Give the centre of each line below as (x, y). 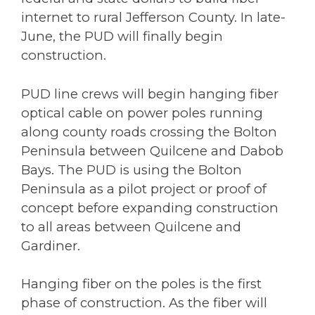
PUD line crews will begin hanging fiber (150, 94)
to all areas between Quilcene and (131, 226)
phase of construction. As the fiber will (144, 303)
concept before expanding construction (150, 207)
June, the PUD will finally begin (122, 36)
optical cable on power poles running (142, 112)
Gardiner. (51, 245)
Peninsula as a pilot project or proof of (144, 188)
